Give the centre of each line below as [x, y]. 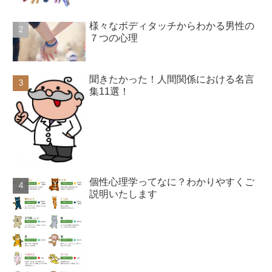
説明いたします [124, 194]
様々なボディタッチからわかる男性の [172, 25]
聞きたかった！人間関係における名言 [172, 80]
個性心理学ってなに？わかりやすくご [172, 182]
